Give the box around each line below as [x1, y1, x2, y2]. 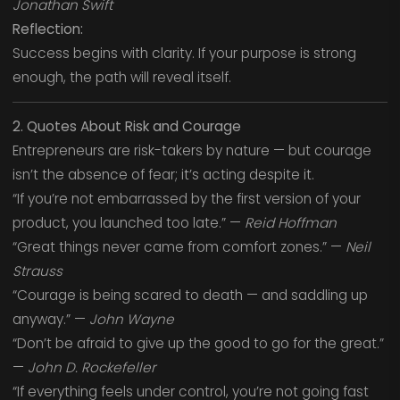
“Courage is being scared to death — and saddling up [12, 286, 368, 305]
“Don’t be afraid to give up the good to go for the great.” [12, 334, 384, 354]
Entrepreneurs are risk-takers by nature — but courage [12, 141, 371, 161]
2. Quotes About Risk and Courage [12, 117, 241, 137]
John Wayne [88, 310, 174, 329]
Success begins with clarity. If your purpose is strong [12, 44, 356, 63]
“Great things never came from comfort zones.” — [12, 237, 346, 257]
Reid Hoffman [244, 213, 337, 233]
